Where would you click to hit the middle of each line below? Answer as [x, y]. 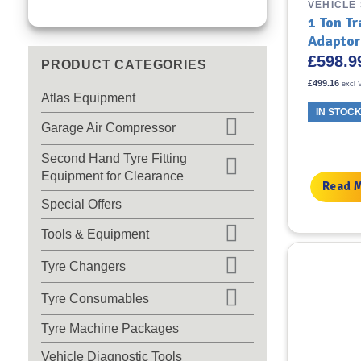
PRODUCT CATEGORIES [124, 64]
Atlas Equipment [88, 98]
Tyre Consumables [95, 298]
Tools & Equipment [95, 234]
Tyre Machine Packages [110, 328]
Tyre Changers [83, 266]
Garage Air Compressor [108, 128]
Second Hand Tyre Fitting [114, 158]
